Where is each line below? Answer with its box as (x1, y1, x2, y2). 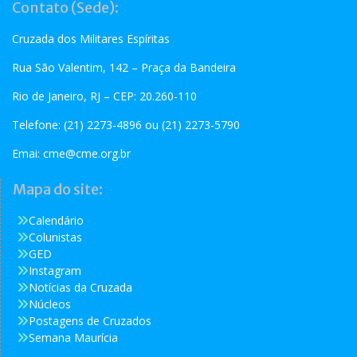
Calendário (29, 213, 84, 229)
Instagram (29, 263, 81, 279)
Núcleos (29, 296, 71, 312)
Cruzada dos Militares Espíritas (12, 31, 170, 47)
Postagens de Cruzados (29, 313, 151, 329)
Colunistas (29, 229, 82, 245)
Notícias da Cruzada (29, 280, 132, 296)
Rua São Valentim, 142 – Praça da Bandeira (12, 60, 236, 76)
